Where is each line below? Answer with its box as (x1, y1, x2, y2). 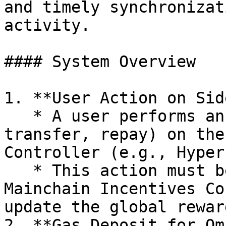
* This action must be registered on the (4, 161, 33, 180)
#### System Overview (4, 52, 196, 71)
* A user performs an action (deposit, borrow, (4, 107, 33, 125)
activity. (4, 16, 90, 34)
